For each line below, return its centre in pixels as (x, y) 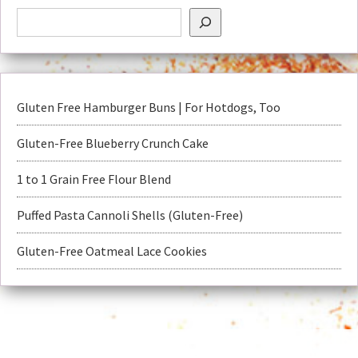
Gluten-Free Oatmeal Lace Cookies (112, 251)
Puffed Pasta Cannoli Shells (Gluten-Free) (130, 215)
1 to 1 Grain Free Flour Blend (94, 179)
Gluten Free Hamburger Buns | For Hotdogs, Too (149, 107)
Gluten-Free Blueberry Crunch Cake (113, 143)
